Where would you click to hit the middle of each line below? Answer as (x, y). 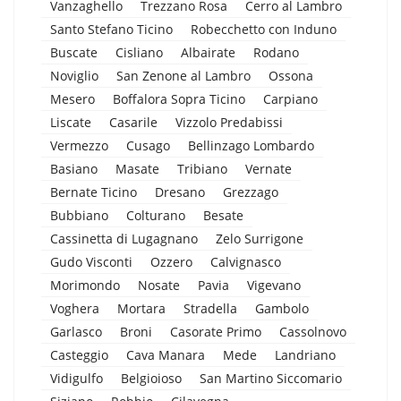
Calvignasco (246, 261)
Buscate (74, 52)
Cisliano (139, 52)
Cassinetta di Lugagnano (124, 238)
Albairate (208, 52)
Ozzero (171, 261)
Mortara (141, 308)
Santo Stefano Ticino (111, 29)
